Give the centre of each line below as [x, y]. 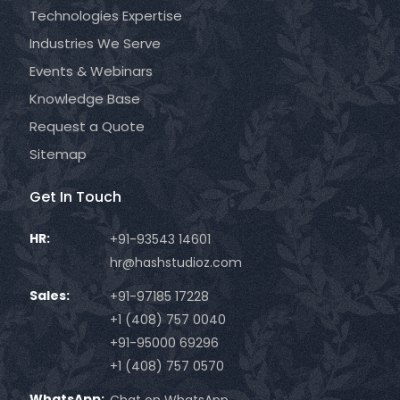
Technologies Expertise [105, 15]
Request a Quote [87, 126]
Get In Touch [75, 196]
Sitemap [58, 154]
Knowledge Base [84, 98]
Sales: [49, 295]
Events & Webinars [91, 71]
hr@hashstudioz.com [175, 262]
